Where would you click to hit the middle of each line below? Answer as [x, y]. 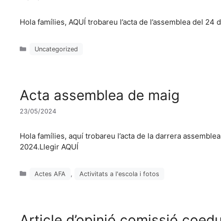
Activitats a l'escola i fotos [120, 174]
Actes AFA [50, 174]
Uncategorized [56, 49]
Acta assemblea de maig [100, 95]
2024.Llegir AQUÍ [49, 147]
